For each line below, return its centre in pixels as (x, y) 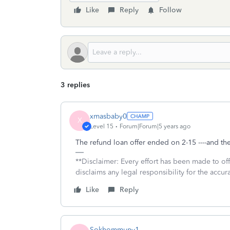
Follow (170, 10)
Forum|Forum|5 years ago (155, 126)
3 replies (75, 85)
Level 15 (102, 126)
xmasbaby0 (108, 116)
